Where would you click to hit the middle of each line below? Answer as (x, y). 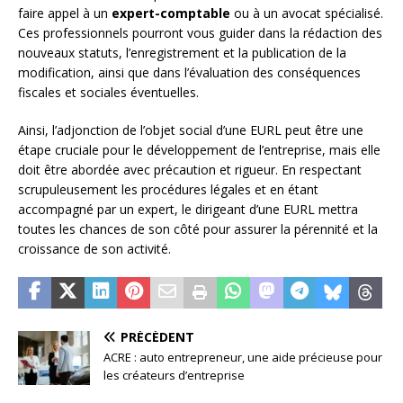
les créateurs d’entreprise (174, 376)
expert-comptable (171, 13)
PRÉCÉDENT (157, 337)
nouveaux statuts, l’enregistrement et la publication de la (182, 53)
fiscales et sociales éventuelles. (108, 93)
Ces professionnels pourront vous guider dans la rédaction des (200, 33)
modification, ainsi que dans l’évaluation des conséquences (189, 73)
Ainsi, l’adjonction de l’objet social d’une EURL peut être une (191, 130)
